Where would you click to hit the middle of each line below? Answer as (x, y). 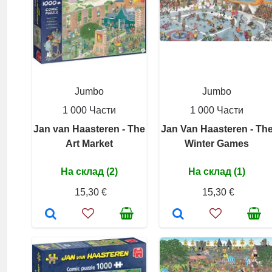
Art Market (89, 144)
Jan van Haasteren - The (89, 129)
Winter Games (217, 144)
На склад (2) (89, 172)
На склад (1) (217, 172)
